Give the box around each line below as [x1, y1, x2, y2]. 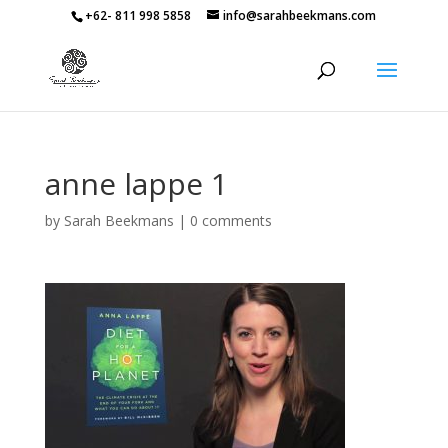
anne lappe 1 [44, 163, 228, 204]
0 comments [189, 211, 272, 230]
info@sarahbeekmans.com [223, 7, 377, 24]
